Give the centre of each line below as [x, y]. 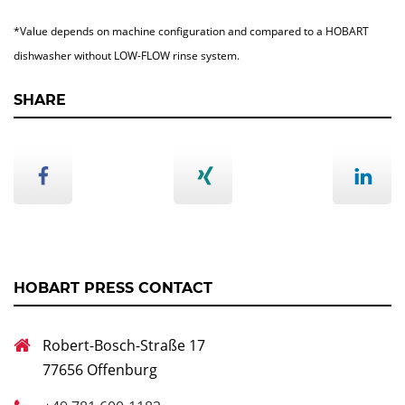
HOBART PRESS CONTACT [113, 288]
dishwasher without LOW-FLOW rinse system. [127, 56]
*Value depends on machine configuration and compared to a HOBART [191, 31]
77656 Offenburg [100, 370]
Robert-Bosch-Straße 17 [124, 345]
